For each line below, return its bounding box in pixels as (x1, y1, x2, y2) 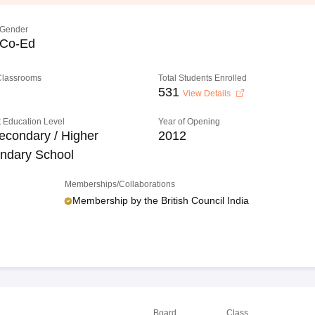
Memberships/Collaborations (65, 179, 175, 189)
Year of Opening (158, 117, 221, 127)
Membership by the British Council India (72, 195, 249, 206)
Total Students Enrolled (158, 73, 247, 83)
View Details (183, 89, 233, 98)
